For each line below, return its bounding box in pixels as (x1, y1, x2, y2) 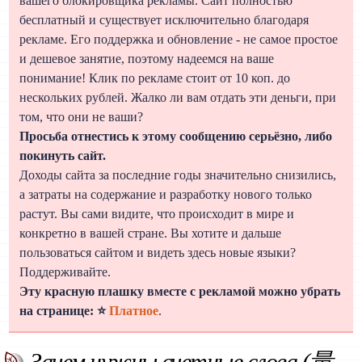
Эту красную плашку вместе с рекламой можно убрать (19, 284, 341, 298)
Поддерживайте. (19, 264, 112, 279)
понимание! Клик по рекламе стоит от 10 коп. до (19, 70, 291, 85)
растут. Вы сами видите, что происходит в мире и (19, 206, 295, 221)
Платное (109, 303, 159, 318)
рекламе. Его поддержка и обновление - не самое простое (19, 32, 339, 46)
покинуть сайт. (19, 148, 107, 162)
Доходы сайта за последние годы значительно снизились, (19, 167, 337, 182)
